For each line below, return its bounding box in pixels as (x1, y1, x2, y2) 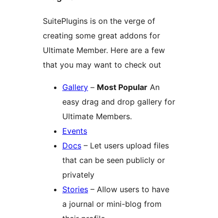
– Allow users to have (88, 184, 169, 195)
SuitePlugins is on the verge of (43, 16, 155, 26)
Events (62, 126, 87, 136)
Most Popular (97, 82, 147, 92)
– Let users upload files (81, 141, 169, 151)
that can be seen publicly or (62, 155, 165, 165)
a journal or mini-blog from (62, 199, 162, 209)
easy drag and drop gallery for (62, 97, 175, 107)
